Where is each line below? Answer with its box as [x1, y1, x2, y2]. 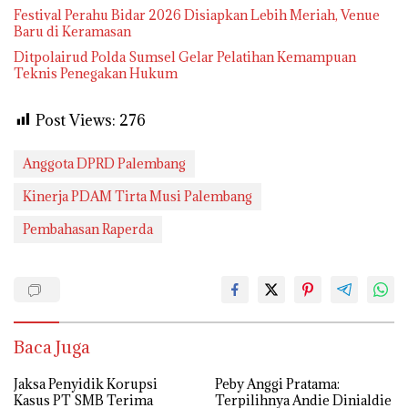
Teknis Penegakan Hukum [14, 64, 178, 82]
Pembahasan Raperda [23, 219, 153, 238]
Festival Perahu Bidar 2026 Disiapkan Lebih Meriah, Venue [14, 5, 380, 24]
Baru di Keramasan [14, 22, 131, 40]
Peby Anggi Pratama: [215, 374, 340, 393]
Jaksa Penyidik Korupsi [14, 374, 158, 393]
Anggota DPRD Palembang [23, 154, 186, 172]
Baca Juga [14, 335, 90, 358]
